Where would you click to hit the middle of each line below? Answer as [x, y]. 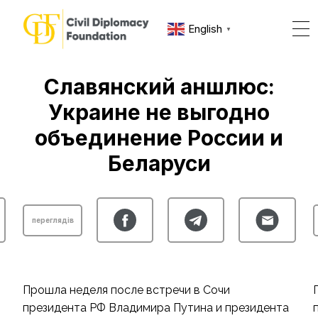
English [205, 29]
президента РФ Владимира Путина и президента [155, 308]
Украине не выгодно [159, 112]
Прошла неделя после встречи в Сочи [126, 290]
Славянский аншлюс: [159, 87]
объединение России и [159, 138]
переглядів [53, 220]
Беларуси [159, 163]
